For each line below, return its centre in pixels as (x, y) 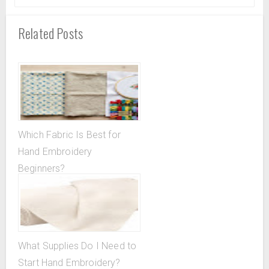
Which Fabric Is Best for (69, 135)
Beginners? (42, 168)
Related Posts (51, 33)
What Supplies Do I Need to (77, 246)
